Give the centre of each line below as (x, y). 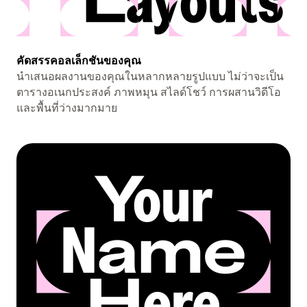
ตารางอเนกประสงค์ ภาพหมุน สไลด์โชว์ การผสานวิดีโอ (149, 91)
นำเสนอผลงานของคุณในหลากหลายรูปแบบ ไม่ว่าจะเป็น (150, 76)
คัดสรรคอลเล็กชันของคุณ (79, 60)
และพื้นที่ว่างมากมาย (67, 107)
